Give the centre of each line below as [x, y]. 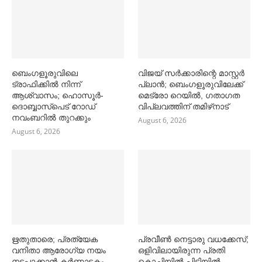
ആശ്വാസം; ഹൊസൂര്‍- [58, 95]
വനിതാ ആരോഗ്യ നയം [59, 250]
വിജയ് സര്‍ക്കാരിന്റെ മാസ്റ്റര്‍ [192, 73]
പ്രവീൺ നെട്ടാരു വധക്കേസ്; [194, 239]
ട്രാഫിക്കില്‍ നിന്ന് [46, 84]
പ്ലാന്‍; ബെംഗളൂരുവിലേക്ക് [191, 84]
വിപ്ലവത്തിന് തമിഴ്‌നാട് [184, 106]
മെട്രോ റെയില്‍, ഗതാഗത [189, 95]
